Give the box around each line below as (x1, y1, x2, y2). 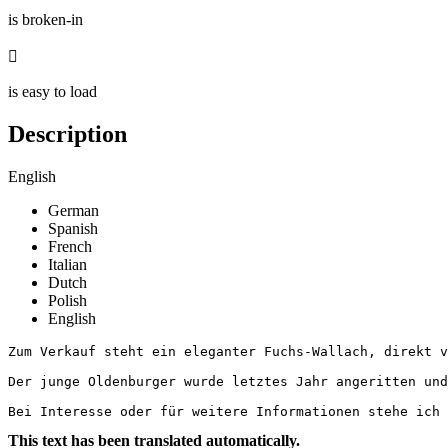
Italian (48, 255, 87, 273)
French (48, 237, 92, 255)
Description (8, 120, 127, 147)
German (48, 201, 99, 219)
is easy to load (8, 82, 97, 100)
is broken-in (8, 10, 83, 28)
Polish (48, 291, 87, 309)
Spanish (48, 219, 98, 237)
